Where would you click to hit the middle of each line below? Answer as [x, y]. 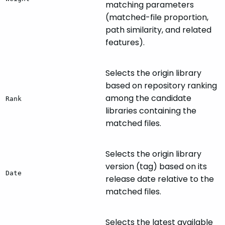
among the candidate [148, 98]
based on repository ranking [161, 86]
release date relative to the [160, 179]
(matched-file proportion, [157, 18]
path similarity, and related [158, 30]
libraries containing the [151, 111]
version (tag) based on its [156, 167]
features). [125, 43]
